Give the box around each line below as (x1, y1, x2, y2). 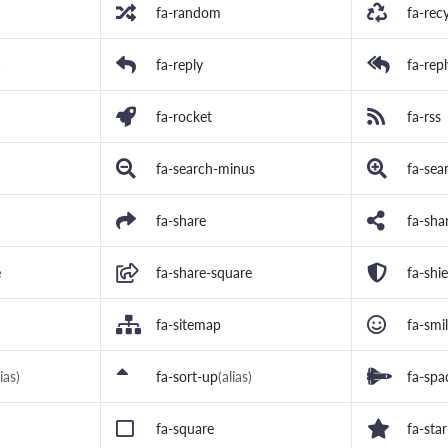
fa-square (156, 420, 214, 438)
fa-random (156, 4, 221, 22)
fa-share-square (156, 264, 252, 282)
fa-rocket (156, 108, 212, 126)
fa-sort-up (156, 368, 218, 386)
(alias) (218, 368, 252, 386)
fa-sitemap (156, 316, 221, 334)
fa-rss (407, 108, 441, 126)
